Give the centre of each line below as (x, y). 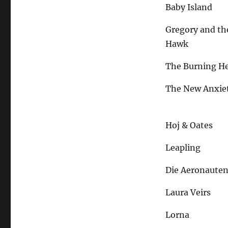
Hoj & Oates (189, 125)
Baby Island (189, 7)
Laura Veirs (188, 193)
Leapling (183, 148)
